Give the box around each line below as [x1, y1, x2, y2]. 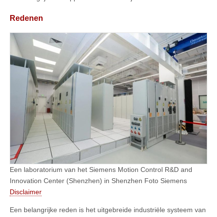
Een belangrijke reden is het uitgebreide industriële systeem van [10, 206, 206, 214]
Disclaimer [10, 188, 42, 196]
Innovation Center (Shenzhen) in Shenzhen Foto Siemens [10, 177, 187, 185]
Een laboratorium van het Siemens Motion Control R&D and [10, 166, 192, 174]
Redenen [10, 13, 43, 22]
